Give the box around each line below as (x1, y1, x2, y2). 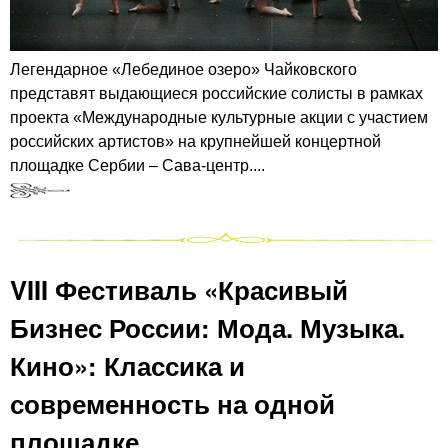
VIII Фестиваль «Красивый (10, 271, 348, 309)
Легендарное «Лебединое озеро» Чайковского (10, 61, 357, 79)
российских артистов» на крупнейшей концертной (10, 133, 381, 151)
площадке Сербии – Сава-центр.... (10, 157, 265, 175)
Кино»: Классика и (10, 347, 245, 385)
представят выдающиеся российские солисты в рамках (10, 85, 423, 103)
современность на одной (10, 385, 335, 423)
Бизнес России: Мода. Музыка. (10, 309, 405, 347)
